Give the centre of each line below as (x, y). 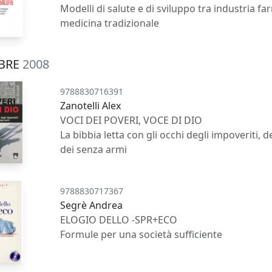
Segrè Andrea (92, 205)
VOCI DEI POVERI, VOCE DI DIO (131, 120)
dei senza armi (94, 149)
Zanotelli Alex (91, 105)
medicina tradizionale (110, 23)
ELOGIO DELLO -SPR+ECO (119, 219)
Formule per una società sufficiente (141, 234)
